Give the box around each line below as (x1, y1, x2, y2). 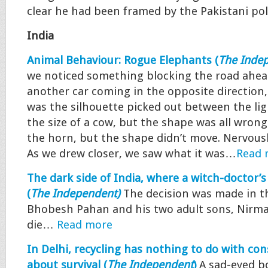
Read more (57, 218, 112, 232)
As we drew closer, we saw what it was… (27, 147, 236, 160)
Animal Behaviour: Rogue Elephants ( (27, 54, 218, 67)
